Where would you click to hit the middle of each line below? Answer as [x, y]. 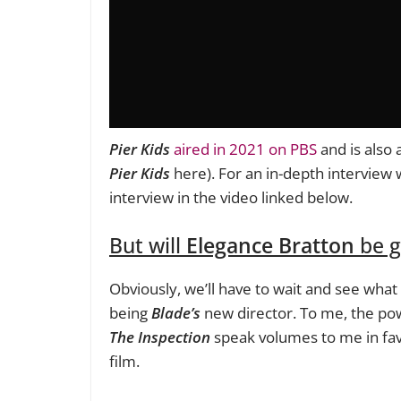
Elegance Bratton [270, 246]
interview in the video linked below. [233, 197]
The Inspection [160, 337]
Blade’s [176, 313]
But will [148, 246]
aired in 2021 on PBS [247, 149]
